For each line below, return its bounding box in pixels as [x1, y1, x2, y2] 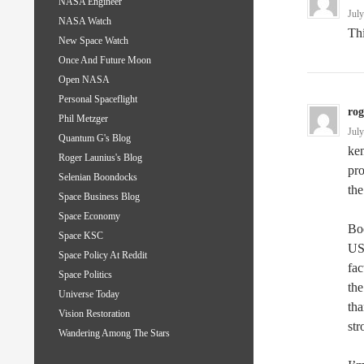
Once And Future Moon [58, 54, 151, 67]
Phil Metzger [58, 113, 108, 125]
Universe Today [58, 288, 119, 301]
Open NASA [58, 74, 110, 86]
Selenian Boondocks [58, 171, 137, 184]
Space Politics [58, 269, 112, 281]
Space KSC [58, 230, 103, 242]
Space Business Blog [58, 191, 140, 203]
